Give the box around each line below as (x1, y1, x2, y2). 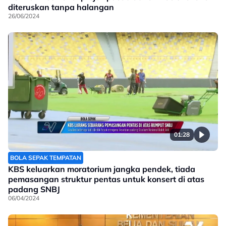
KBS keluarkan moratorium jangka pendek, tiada (8, 163, 195, 174)
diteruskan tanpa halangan (8, 2, 114, 13)
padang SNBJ (8, 184, 60, 194)
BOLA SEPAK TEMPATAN (10, 153, 81, 161)
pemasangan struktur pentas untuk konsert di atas (8, 174, 204, 184)
